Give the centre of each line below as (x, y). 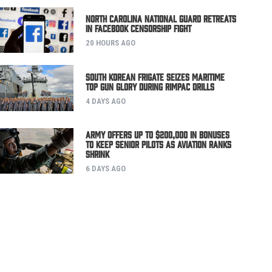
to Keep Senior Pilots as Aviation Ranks (158, 144)
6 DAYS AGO (105, 168)
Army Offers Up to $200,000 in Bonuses (157, 134)
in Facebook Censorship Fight (138, 28)
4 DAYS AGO (105, 101)
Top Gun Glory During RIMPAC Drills (150, 86)
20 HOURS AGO (110, 43)
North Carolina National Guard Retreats (161, 19)
